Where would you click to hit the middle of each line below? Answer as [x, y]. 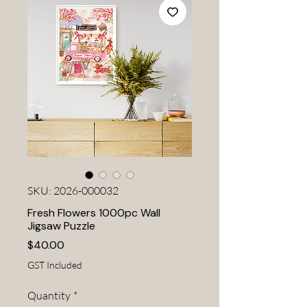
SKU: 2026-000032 [73, 191]
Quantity [49, 295]
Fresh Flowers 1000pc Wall [94, 213]
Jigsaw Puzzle [61, 226]
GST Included [55, 265]
